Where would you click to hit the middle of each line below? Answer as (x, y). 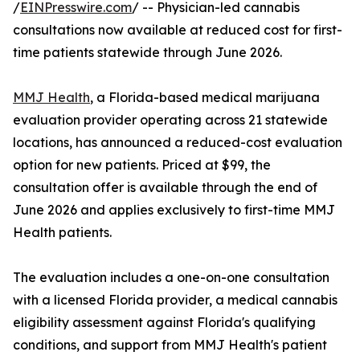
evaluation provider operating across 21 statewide (170, 120)
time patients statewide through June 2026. (147, 53)
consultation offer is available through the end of (165, 188)
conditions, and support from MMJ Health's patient (170, 345)
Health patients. (62, 233)
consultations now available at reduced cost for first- (178, 30)
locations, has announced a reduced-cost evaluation (178, 143)
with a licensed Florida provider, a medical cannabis (175, 300)
